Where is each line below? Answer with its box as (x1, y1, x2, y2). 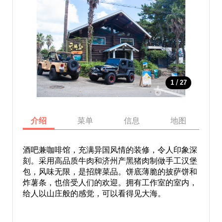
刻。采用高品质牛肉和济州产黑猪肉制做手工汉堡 (22, 157, 197, 165)
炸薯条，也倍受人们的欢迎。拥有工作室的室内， (22, 178, 197, 187)
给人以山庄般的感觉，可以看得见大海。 (22, 189, 166, 198)
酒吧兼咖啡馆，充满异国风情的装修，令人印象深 (22, 146, 197, 154)
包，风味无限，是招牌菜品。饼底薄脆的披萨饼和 (22, 167, 197, 176)
